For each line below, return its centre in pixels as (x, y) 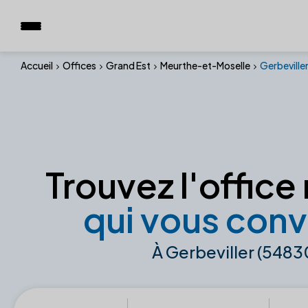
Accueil (37, 65)
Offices (79, 65)
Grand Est (128, 65)
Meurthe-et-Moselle (205, 65)
